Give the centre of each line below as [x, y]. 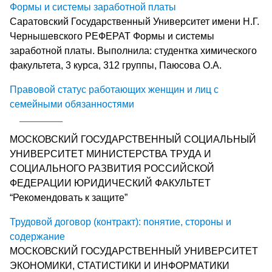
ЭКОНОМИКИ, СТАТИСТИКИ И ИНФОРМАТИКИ [120, 265]
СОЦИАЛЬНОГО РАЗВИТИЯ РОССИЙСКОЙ [112, 168]
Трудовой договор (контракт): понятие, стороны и [121, 222]
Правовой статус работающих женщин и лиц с [114, 89]
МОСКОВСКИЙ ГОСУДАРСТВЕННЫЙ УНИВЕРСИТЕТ [134, 251]
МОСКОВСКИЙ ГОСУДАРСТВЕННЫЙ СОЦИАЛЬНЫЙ [133, 139]
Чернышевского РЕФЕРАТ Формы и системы [112, 36]
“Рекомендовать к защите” [69, 197]
